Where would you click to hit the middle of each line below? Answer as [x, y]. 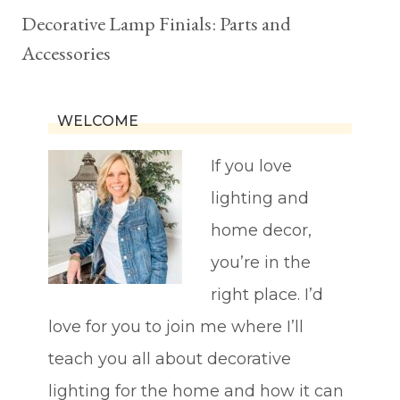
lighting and [260, 198]
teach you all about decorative [170, 359]
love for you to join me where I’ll [176, 327]
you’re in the [261, 262]
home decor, [261, 230]
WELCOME [98, 121]
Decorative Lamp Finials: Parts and [156, 24]
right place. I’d [267, 295]
